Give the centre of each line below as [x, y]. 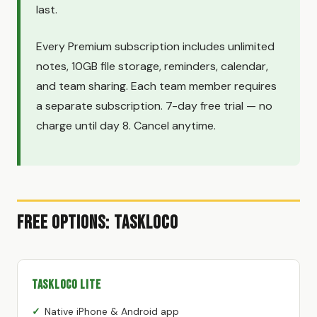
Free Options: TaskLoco [98, 223]
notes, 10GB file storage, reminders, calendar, [152, 66]
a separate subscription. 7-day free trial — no [154, 105]
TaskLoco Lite [67, 284]
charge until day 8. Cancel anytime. [126, 125]
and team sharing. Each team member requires [156, 86]
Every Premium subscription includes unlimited [155, 46]
